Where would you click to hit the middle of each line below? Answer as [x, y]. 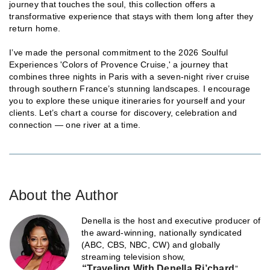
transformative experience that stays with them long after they [131, 16]
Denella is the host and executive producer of [171, 220]
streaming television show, [133, 256]
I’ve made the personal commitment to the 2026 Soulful [119, 52]
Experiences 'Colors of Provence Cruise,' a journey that [118, 64]
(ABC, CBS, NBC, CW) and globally [151, 244]
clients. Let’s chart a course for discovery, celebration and [123, 112]
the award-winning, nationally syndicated [162, 232]
